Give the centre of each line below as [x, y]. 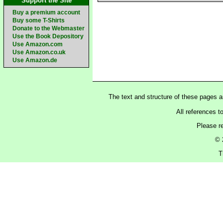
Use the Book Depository [48, 36]
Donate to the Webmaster [49, 28]
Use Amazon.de [35, 60]
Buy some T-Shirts [39, 20]
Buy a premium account [46, 12]
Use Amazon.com [38, 44]
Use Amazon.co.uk [39, 52]
